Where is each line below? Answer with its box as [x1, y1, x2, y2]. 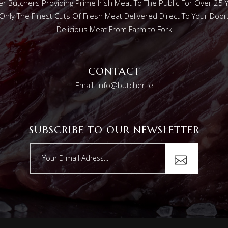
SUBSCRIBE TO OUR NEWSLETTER [28, 123, 199, 136]
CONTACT [88, 65, 140, 78]
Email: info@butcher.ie [75, 79, 153, 90]
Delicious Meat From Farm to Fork [56, 23, 172, 34]
